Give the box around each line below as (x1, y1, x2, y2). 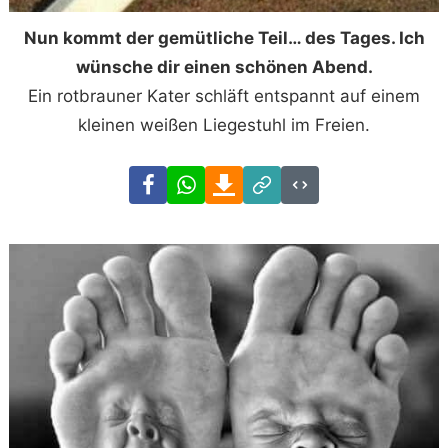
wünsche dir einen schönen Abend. (75, 57, 373, 78)
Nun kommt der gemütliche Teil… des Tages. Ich (23, 28, 425, 49)
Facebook (166, 169, 245, 190)
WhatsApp (204, 169, 287, 190)
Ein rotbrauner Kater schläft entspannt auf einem (28, 86, 420, 107)
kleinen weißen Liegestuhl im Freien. (78, 115, 370, 136)
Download (242, 169, 323, 190)
